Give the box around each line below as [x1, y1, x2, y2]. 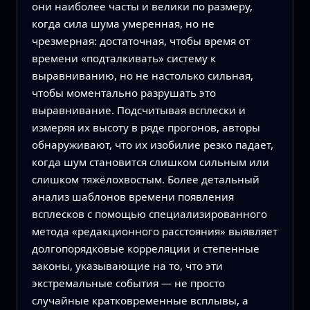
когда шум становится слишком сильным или [31, 155, 269, 170]
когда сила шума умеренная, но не [31, 17, 215, 31]
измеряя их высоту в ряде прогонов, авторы [31, 120, 260, 135]
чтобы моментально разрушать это [31, 86, 216, 100]
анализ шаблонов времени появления [31, 190, 234, 204]
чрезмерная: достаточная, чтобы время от [31, 34, 250, 48]
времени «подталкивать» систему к [31, 51, 216, 66]
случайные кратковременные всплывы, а [31, 293, 248, 308]
